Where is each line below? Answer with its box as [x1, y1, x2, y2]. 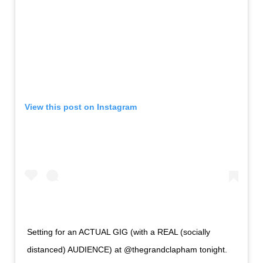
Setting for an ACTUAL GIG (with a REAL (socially [27, 227, 210, 237]
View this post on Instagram [25, 102, 137, 112]
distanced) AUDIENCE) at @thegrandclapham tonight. [27, 245, 227, 255]
